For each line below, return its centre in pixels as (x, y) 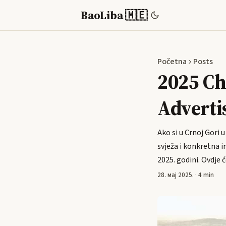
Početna (172, 62)
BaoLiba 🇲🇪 (114, 15)
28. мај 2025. (176, 175)
